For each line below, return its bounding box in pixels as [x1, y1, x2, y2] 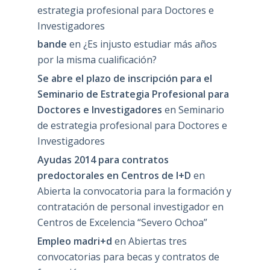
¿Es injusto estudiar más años [83, 37, 217, 51]
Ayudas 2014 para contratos [37, 152, 169, 166]
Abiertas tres [128, 234, 187, 248]
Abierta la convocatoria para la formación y [37, 184, 231, 198]
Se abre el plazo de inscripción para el [37, 72, 212, 86]
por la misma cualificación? [37, 53, 157, 67]
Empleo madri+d [37, 234, 112, 248]
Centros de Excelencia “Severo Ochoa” [37, 215, 207, 229]
